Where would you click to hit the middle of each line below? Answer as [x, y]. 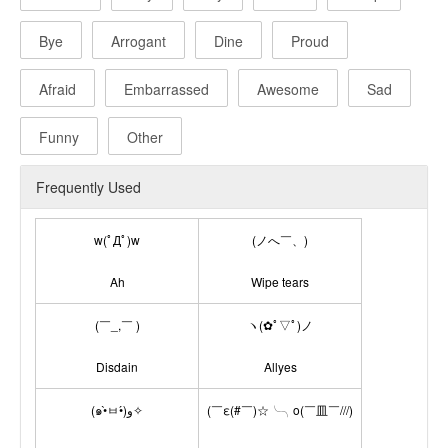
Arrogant [138, 41]
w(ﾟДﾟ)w [117, 239]
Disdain [117, 366]
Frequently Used [88, 187]
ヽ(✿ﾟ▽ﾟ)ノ [280, 324]
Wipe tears [280, 281]
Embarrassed [166, 89]
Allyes [280, 366]
